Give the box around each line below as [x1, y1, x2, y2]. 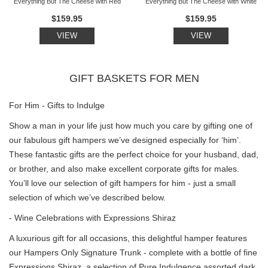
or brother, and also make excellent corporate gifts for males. [9, 163, 239, 173]
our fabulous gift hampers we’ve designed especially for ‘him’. [9, 135, 241, 145]
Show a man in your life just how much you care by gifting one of [9, 120, 252, 130]
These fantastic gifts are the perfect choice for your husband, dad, [9, 149, 258, 159]
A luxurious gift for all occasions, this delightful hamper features [9, 233, 247, 243]
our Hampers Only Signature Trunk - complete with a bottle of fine [9, 247, 257, 257]
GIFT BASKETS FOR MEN [69, 72, 199, 84]
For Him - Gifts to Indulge [9, 100, 105, 110]
